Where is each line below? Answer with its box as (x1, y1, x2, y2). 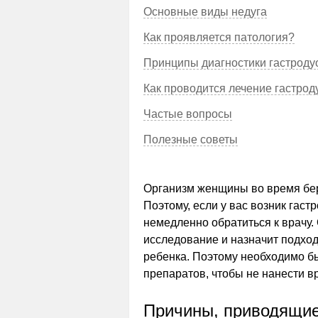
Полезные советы (143, 133, 238, 146)
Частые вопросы (143, 108, 232, 120)
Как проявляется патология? (143, 31, 295, 43)
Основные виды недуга (143, 6, 267, 18)
